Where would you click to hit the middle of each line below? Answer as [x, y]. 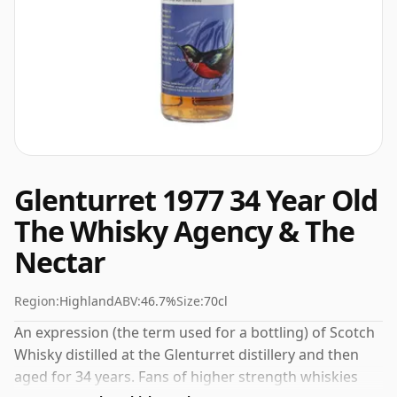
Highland [87, 301]
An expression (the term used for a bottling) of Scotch [195, 332]
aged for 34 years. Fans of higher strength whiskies [186, 377]
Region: [37, 301]
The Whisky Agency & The [184, 231]
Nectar [60, 262]
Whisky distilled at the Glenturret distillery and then [187, 354]
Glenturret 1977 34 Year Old [196, 200]
